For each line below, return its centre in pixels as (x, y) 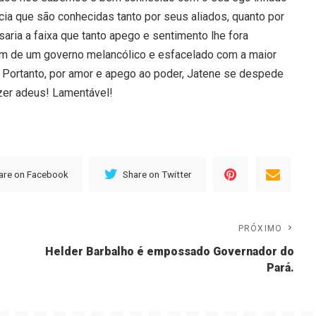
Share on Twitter (158, 174)
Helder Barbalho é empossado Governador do (170, 251)
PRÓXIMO (260, 229)
